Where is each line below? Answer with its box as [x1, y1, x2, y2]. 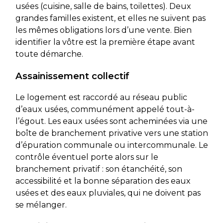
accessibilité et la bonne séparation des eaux [15, 176, 191, 186]
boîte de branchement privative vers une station [15, 128, 208, 138]
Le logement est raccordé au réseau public [15, 92, 187, 102]
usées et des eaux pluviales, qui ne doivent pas [15, 188, 201, 198]
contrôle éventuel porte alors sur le [15, 152, 158, 162]
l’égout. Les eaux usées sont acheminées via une [15, 116, 208, 126]
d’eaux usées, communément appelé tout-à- [15, 104, 195, 114]
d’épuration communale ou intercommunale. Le [15, 140, 208, 150]
